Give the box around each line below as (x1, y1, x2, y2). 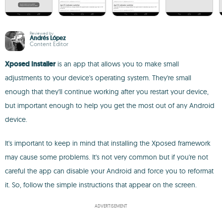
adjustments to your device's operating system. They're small (5, 73, 191, 82)
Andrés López (30, 34, 66, 42)
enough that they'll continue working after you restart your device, (5, 87, 209, 96)
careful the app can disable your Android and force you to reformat (5, 166, 214, 175)
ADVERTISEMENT (95, 203, 127, 209)
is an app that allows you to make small (55, 59, 179, 68)
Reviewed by (30, 31, 54, 36)
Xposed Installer (5, 59, 55, 68)
